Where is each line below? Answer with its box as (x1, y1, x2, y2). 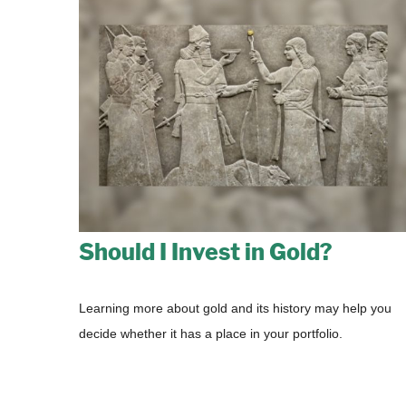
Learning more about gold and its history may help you (79, 300, 391, 315)
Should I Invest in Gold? (79, 237, 333, 266)
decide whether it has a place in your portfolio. (79, 325, 343, 341)
